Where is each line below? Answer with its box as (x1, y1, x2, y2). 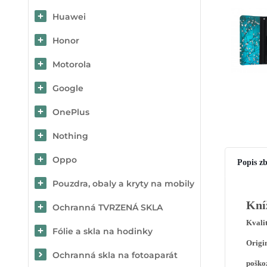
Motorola (52, 59, 91, 70)
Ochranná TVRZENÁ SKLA (52, 202, 163, 213)
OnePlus (52, 107, 89, 117)
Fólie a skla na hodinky (52, 226, 153, 237)
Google (52, 83, 83, 94)
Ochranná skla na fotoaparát (52, 250, 178, 260)
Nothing (52, 131, 88, 141)
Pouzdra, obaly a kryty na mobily (52, 178, 194, 189)
